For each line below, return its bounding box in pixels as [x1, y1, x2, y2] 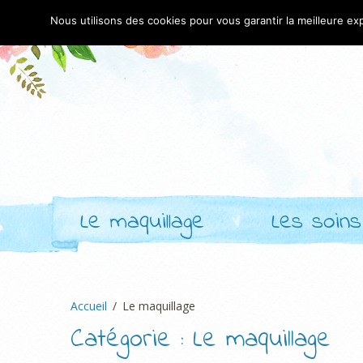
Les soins [271, 205, 361, 239]
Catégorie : [70, 321, 193, 359]
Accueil [70, 298, 107, 314]
